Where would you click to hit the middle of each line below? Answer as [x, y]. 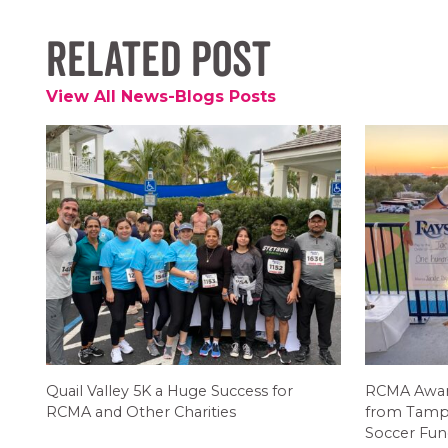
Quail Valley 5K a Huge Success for [169, 391]
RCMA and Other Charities [140, 412]
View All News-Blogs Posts [160, 96]
